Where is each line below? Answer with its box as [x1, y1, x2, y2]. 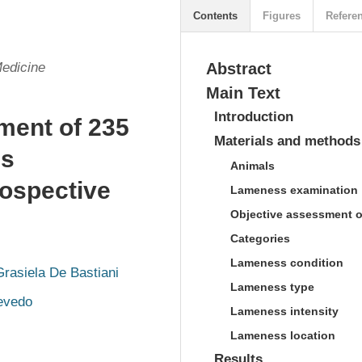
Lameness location [230, 329, 335, 342]
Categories [230, 232, 290, 245]
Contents [193, 10, 238, 22]
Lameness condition [230, 256, 343, 269]
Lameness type [230, 280, 314, 293]
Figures [263, 10, 301, 22]
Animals [230, 159, 275, 172]
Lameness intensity [230, 305, 339, 318]
